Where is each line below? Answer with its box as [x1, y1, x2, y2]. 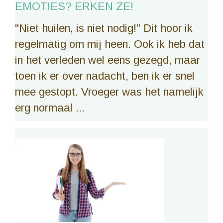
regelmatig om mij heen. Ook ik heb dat [15, 37, 205, 50]
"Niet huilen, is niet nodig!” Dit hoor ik [15, 21, 193, 34]
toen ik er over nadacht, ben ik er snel [15, 69, 195, 82]
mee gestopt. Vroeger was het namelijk [15, 85, 204, 98]
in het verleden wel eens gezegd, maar [15, 53, 200, 66]
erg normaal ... [15, 101, 85, 114]
